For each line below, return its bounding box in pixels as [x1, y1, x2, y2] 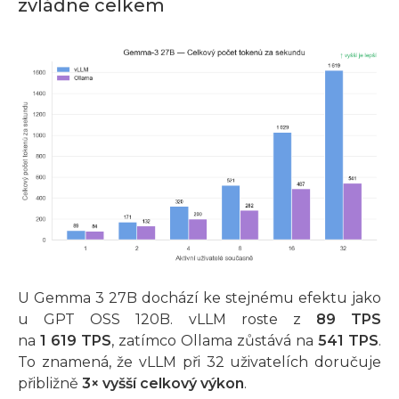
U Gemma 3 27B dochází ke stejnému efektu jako [18, 289, 381, 306]
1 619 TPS [40, 331, 111, 349]
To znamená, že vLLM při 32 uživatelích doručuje [18, 353, 381, 370]
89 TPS [315, 310, 381, 328]
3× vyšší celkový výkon [82, 374, 244, 392]
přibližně [18, 374, 82, 392]
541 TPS [318, 331, 379, 349]
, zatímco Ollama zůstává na [111, 331, 318, 349]
